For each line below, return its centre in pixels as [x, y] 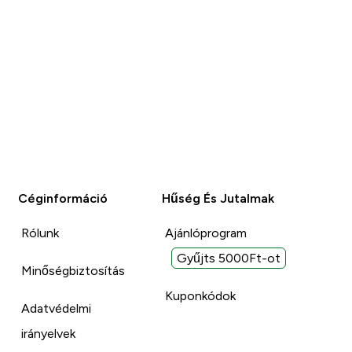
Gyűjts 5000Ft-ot [228, 258]
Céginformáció [63, 198]
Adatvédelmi [57, 308]
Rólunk [40, 233]
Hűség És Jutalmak [218, 198]
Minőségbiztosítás [73, 270]
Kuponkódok [200, 295]
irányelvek [49, 333]
